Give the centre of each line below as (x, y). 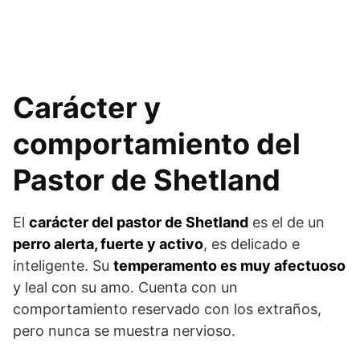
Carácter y (87, 107)
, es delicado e (252, 243)
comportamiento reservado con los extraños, (167, 309)
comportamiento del (157, 143)
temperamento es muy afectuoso (229, 265)
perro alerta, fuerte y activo (108, 243)
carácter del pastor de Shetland (139, 222)
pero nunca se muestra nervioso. (124, 330)
